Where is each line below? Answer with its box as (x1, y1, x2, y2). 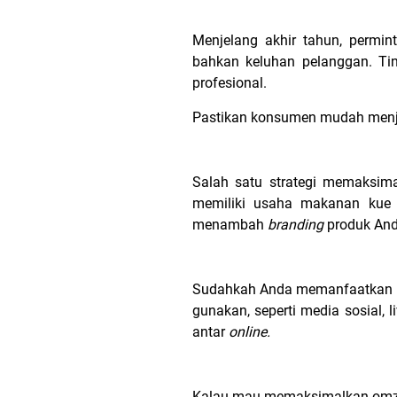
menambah (192, 216, 268, 233)
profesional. (192, 74, 270, 91)
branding (268, 216, 327, 233)
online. (229, 323, 274, 340)
